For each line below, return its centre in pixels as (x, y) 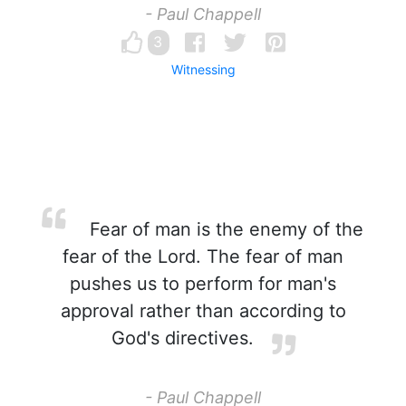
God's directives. (182, 338)
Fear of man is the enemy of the (224, 229)
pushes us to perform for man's (203, 284)
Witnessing (203, 69)
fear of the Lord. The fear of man (203, 256)
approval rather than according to (203, 311)
